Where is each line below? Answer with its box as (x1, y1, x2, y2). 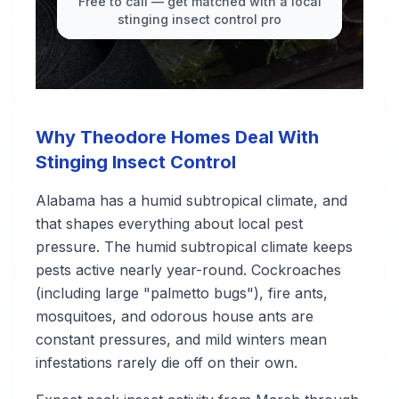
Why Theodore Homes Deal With (36, 126, 319, 148)
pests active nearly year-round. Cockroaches (36, 261, 341, 279)
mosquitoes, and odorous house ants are (36, 307, 313, 325)
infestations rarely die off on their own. (36, 354, 297, 371)
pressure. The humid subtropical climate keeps (36, 238, 353, 256)
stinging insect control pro (118, 12, 281, 27)
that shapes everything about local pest (36, 215, 303, 232)
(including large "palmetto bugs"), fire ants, (36, 284, 328, 302)
